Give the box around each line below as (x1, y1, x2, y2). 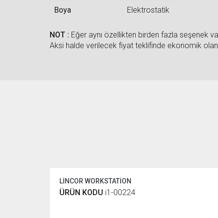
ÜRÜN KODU (59, 187, 105, 197)
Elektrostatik (127, 5, 169, 15)
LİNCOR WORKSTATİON (59, 177, 131, 185)
